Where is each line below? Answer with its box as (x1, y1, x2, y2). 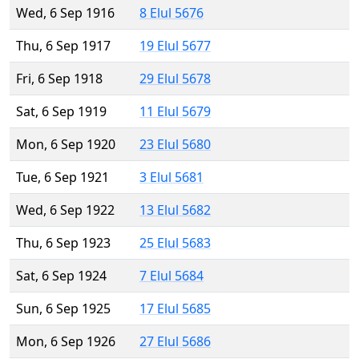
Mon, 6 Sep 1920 (16, 135, 115, 154)
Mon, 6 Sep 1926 (16, 333, 115, 351)
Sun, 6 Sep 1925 (16, 300, 111, 318)
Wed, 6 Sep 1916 (16, 4, 115, 22)
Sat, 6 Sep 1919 (16, 103, 107, 121)
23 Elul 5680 (139, 135, 211, 154)
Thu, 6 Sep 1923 (16, 234, 111, 252)
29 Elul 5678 (139, 70, 211, 88)
